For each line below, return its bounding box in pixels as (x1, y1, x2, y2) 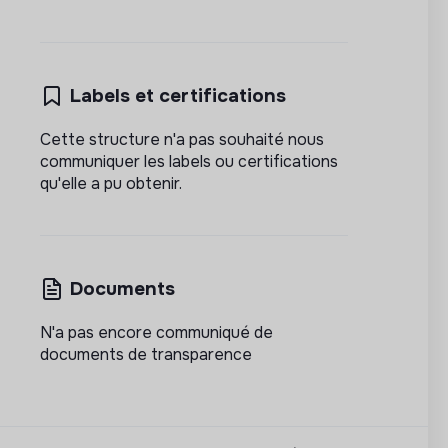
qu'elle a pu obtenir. (40, 172, 182, 194)
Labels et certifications (70, 82, 286, 108)
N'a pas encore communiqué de (40, 321, 273, 343)
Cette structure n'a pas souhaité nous (40, 128, 324, 150)
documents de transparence (40, 343, 252, 365)
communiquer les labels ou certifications (40, 150, 338, 172)
